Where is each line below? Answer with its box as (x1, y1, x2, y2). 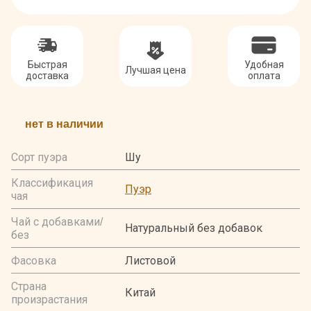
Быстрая (27, 58, 67, 70)
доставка (26, 69, 69, 81)
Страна (11, 279, 47, 293)
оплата (247, 69, 280, 81)
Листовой (125, 253, 176, 267)
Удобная (244, 58, 284, 70)
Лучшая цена (125, 64, 186, 76)
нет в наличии (25, 117, 103, 131)
